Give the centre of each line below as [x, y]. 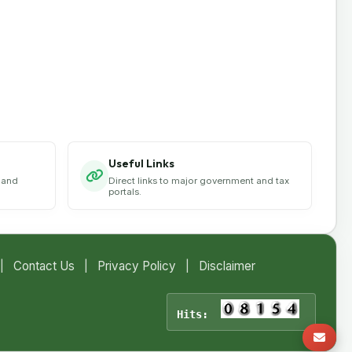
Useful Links [141, 164]
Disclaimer [227, 266]
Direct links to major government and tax [198, 181]
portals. [125, 192]
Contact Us [44, 266]
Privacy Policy [137, 266]
